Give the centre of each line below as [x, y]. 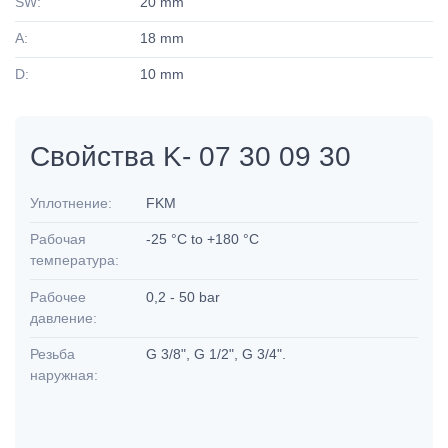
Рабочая [58, 239]
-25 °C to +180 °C [205, 239]
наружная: [64, 375]
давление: [63, 317]
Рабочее [58, 296]
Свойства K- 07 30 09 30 [190, 156]
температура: [74, 260]
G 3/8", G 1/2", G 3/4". [218, 354]
